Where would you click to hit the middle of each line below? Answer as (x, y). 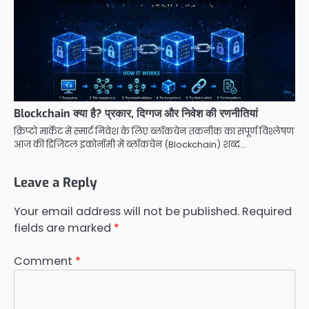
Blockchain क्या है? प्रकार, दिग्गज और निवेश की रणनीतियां (136, 114)
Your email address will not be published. (127, 212)
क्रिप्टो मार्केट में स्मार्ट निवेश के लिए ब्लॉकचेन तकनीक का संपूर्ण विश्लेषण (154, 132)
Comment (44, 261)
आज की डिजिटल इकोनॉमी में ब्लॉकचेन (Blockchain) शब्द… (130, 145)
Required (267, 212)
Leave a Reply (56, 183)
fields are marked (64, 228)
